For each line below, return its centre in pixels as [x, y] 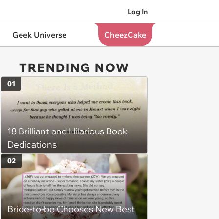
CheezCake [125, 35]
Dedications [32, 145]
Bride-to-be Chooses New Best [71, 209]
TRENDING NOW [74, 67]
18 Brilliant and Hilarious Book [67, 131]
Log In [138, 11]
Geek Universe [39, 35]
